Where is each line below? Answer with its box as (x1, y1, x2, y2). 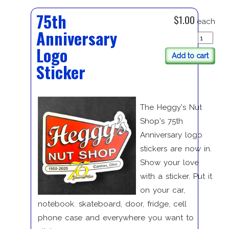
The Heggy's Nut (140, 102, 202, 112)
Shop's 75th (140, 116, 183, 126)
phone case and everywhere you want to (37, 213, 194, 222)
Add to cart (171, 52, 209, 60)
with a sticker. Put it (140, 171, 212, 181)
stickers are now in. (140, 144, 212, 153)
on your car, (140, 185, 185, 195)
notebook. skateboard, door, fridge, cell (37, 199, 187, 209)
